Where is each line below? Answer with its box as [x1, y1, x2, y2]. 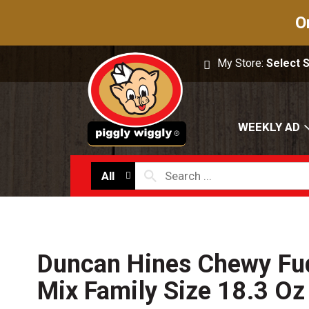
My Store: [217, 57, 267, 70]
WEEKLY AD [238, 120, 300, 134]
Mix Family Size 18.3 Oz [37, 277, 306, 306]
